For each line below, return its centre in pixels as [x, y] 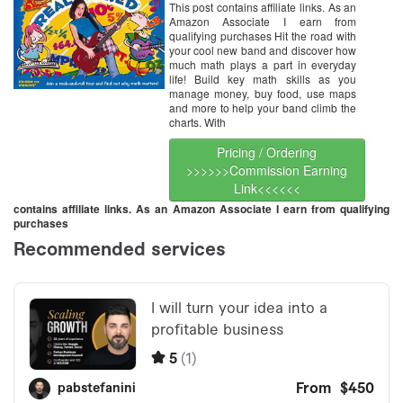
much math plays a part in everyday [263, 65]
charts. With [197, 122]
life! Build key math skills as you [263, 79]
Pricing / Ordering [267, 152]
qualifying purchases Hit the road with [263, 36]
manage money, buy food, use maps [263, 94]
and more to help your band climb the [263, 108]
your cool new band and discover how [263, 50]
